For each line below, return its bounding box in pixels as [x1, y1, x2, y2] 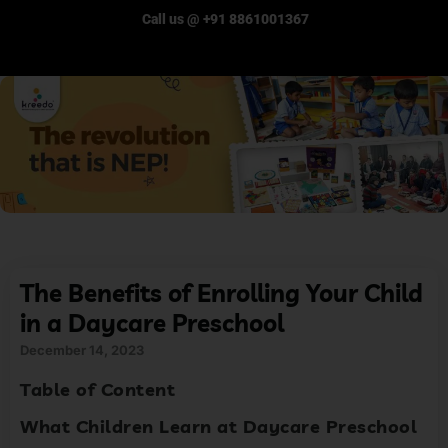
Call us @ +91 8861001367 [139, 11, 309, 27]
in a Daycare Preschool [20, 308, 284, 339]
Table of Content [20, 378, 175, 402]
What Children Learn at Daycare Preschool [20, 415, 417, 439]
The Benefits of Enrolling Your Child [20, 278, 423, 309]
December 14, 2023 [20, 342, 144, 359]
